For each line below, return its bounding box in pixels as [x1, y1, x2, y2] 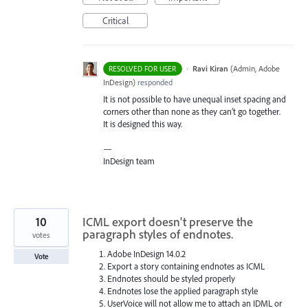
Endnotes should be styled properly [107, 273, 236, 285]
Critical [102, 14, 129, 27]
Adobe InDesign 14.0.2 [107, 248, 186, 260]
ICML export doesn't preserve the [82, 214, 253, 230]
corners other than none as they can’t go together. [103, 106, 280, 118]
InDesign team [103, 155, 155, 167]
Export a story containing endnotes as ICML [107, 261, 265, 272]
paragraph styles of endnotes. [82, 226, 233, 243]
